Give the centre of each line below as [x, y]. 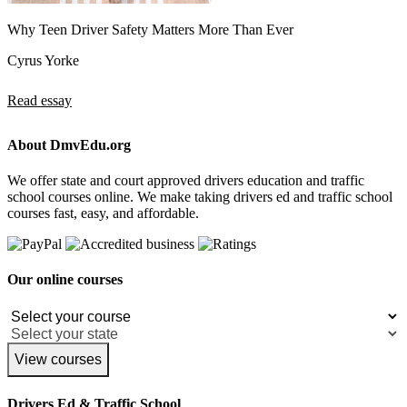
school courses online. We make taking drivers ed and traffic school [200, 197]
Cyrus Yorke [43, 60]
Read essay [40, 100]
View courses [58, 359]
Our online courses [65, 280]
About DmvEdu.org [69, 144]
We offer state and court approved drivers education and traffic [186, 181]
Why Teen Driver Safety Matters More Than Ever [150, 29]
